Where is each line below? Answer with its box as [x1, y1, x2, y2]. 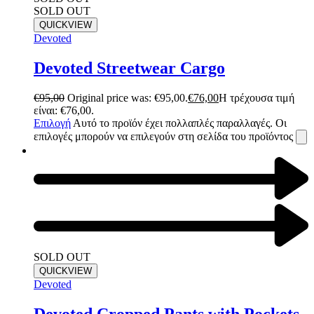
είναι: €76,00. [34, 104, 94, 117]
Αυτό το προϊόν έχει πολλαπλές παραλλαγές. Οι [73, 117, 287, 130]
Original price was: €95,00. [67, 92, 188, 104]
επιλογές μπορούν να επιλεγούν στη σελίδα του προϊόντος [34, 130, 296, 143]
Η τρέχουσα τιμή [219, 92, 294, 104]
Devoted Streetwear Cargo [34, 59, 225, 78]
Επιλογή [34, 117, 71, 130]
